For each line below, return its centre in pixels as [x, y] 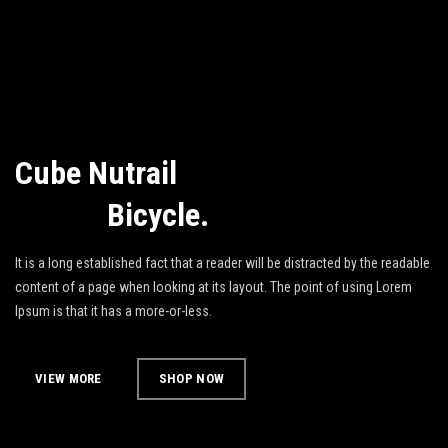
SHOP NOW [191, 378]
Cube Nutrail [96, 173]
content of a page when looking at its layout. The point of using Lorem [213, 287]
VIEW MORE [68, 378]
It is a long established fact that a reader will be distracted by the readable [222, 263]
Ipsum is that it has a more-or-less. [113, 311]
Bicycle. [154, 215]
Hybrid [57, 215]
